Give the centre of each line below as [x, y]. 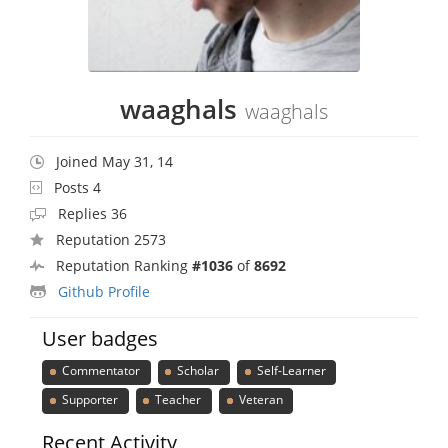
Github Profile [104, 291]
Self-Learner [289, 371]
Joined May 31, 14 [114, 161]
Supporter [88, 399]
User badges [100, 338]
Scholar [197, 371]
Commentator [99, 371]
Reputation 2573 [111, 239]
